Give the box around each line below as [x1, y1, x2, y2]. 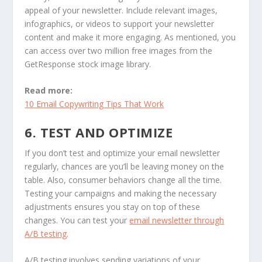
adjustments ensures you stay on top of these [25, 201, 201, 212]
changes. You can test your [25, 214, 130, 226]
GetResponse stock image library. [25, 58, 151, 70]
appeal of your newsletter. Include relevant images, [25, 4, 218, 16]
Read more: [25, 85, 73, 96]
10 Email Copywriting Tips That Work [25, 98, 164, 110]
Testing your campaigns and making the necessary [25, 187, 217, 199]
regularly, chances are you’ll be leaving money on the [25, 160, 225, 172]
